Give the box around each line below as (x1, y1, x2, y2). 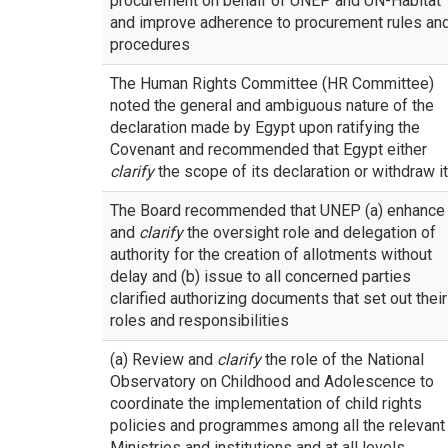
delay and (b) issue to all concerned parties (110, 267, 411, 286)
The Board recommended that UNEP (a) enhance (110, 201, 445, 220)
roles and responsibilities (110, 311, 289, 330)
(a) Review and (110, 350, 217, 369)
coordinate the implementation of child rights (110, 394, 422, 413)
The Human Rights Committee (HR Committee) (110, 74, 434, 93)
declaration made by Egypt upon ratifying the (110, 118, 420, 137)
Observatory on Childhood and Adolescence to (110, 372, 434, 391)
